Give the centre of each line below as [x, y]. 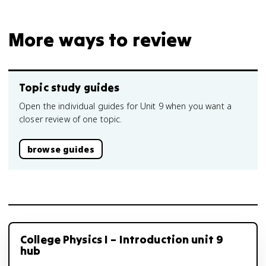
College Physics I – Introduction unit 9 [122, 239]
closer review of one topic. [71, 119]
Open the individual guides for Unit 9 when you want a [125, 106]
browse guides [61, 149]
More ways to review [100, 39]
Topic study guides [69, 88]
